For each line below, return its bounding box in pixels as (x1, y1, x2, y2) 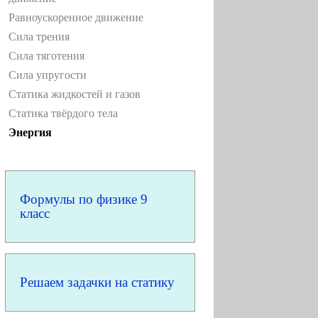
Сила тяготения (9, 50, 84, 62)
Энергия (9, 126, 52, 138)
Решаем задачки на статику (20, 275, 175, 290)
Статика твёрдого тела (9, 107, 118, 119)
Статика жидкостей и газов (9, 88, 141, 100)
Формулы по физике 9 (20, 192, 148, 207)
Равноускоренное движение (9, 11, 143, 23)
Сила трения (9, 31, 70, 43)
